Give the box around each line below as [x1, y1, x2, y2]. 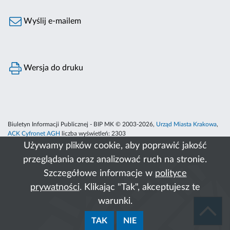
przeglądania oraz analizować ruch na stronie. [23, 155, 207, 164]
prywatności [30, 183, 80, 192]
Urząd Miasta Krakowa [156, 121, 217, 128]
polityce [155, 169, 187, 178]
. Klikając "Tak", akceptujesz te [79, 183, 200, 192]
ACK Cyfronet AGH [8, 130, 60, 137]
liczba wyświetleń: [60, 130, 111, 137]
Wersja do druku [22, 64, 84, 72]
